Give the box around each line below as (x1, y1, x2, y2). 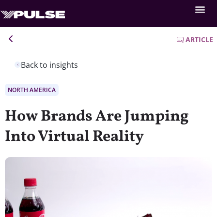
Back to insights (21, 59, 78, 70)
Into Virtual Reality (5, 126, 144, 148)
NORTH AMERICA (8, 85, 56, 94)
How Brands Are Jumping (5, 106, 189, 127)
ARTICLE (186, 35, 213, 44)
